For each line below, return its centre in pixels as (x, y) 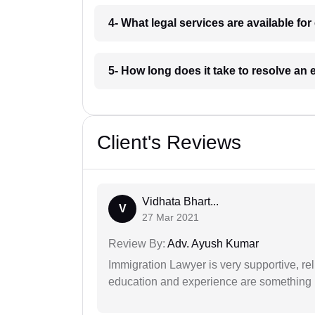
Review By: (137, 244)
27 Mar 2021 (171, 218)
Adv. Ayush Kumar (212, 244)
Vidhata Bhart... (180, 202)
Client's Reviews (169, 143)
